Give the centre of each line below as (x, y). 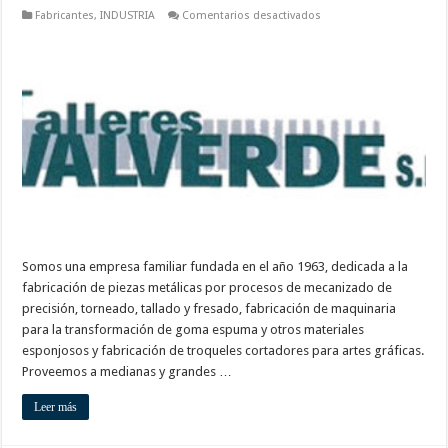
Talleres (339, 27)
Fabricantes (65, 15)
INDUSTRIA (128, 15)
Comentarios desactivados (252, 15)
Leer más (56, 407)
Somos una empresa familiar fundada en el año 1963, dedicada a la (215, 267)
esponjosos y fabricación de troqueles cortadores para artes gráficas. (223, 351)
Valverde (342, 40)
